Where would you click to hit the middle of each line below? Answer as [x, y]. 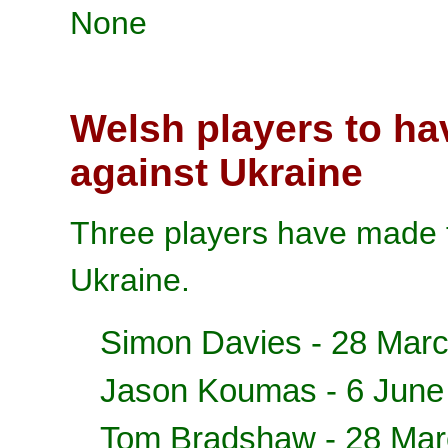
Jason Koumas [208, 390]
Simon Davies [201, 342]
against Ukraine [216, 172]
